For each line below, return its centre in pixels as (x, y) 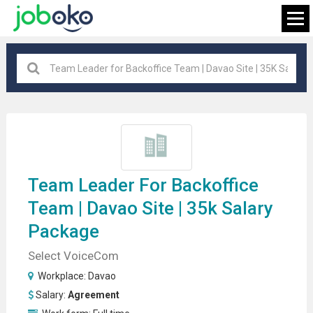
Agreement (93, 294)
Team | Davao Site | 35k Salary (150, 208)
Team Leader (81, 185)
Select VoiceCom (73, 255)
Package (63, 231)
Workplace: (61, 276)
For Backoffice (196, 185)
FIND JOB (156, 156)
